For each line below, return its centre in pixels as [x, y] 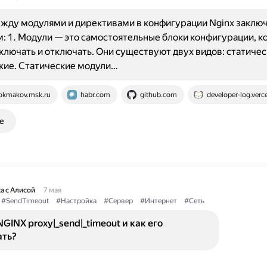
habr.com [95, 95]
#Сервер [118, 201]
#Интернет [158, 201]
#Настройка [76, 201]
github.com [158, 95]
